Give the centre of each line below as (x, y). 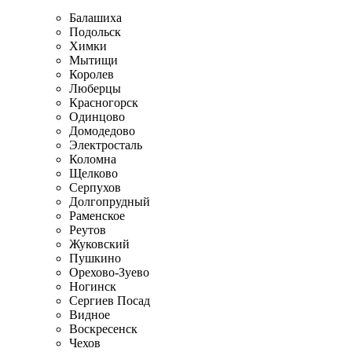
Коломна (93, 159)
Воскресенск (103, 328)
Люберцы (95, 88)
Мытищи (93, 60)
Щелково (93, 173)
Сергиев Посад (110, 300)
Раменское (97, 215)
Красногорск (104, 102)
